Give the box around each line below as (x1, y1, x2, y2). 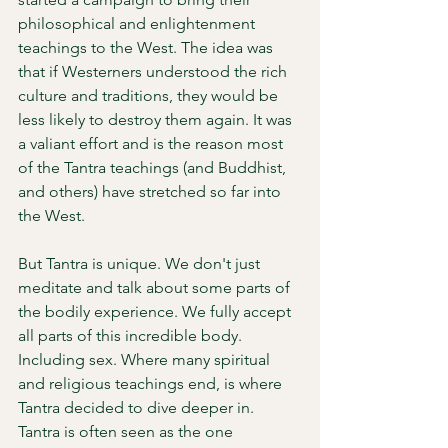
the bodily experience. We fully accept (18, 302, 295, 321)
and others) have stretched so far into (18, 182, 285, 201)
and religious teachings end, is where (18, 374, 286, 393)
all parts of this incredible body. (18, 326, 246, 345)
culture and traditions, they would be (18, 86, 282, 105)
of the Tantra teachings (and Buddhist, (18, 158, 290, 177)
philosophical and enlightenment (18, 14, 259, 33)
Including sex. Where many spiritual (18, 350, 274, 369)
